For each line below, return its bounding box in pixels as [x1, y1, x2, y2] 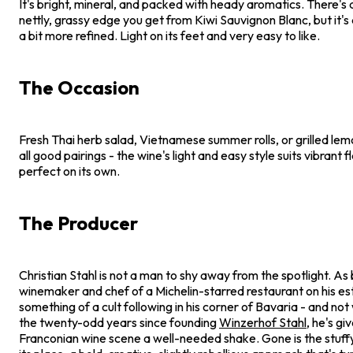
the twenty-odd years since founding [19, 314, 219, 330]
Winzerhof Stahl [219, 314, 307, 330]
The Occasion [19, 75, 139, 99]
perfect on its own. [19, 162, 120, 179]
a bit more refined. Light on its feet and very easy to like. [19, 27, 320, 43]
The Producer [19, 210, 138, 235]
